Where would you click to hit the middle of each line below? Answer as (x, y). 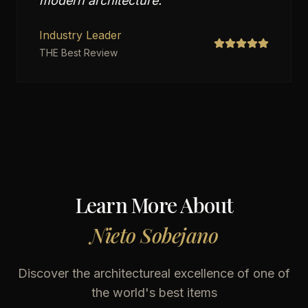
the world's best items (154, 293)
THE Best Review (78, 53)
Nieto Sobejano (154, 235)
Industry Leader (80, 35)
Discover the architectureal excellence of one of (154, 273)
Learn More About (154, 205)
